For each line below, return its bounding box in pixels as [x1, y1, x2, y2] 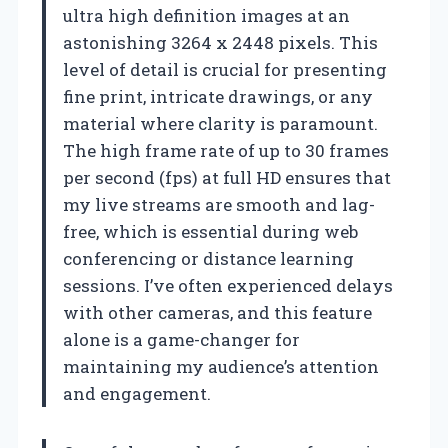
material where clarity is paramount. [63, 111, 378, 135]
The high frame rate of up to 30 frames [63, 138, 389, 162]
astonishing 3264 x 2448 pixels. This [63, 30, 378, 54]
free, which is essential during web [63, 219, 358, 243]
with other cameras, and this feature [63, 300, 372, 324]
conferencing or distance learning [63, 246, 354, 270]
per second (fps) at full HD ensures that [63, 165, 391, 189]
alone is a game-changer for [63, 327, 300, 351]
